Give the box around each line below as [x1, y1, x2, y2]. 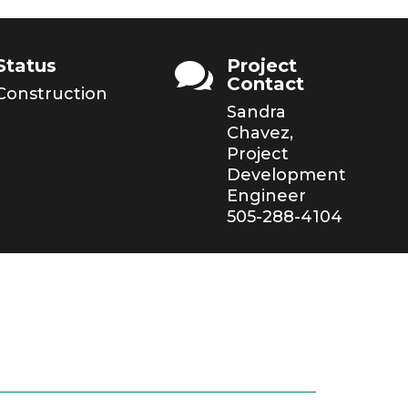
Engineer [227, 185, 307, 206]
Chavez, [227, 122, 294, 143]
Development [227, 164, 347, 185]
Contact [227, 72, 305, 95]
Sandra [227, 101, 287, 122]
